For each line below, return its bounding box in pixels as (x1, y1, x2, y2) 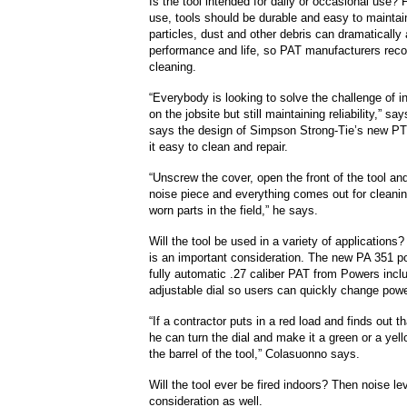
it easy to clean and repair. (149, 140, 288, 154)
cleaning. (149, 60, 196, 74)
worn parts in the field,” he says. (149, 203, 318, 217)
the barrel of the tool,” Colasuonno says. (149, 347, 360, 361)
